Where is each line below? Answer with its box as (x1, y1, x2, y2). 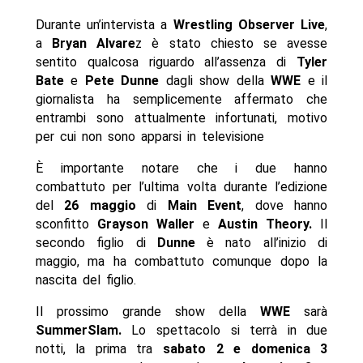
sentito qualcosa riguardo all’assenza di (35, 54, 287, 70)
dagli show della (159, 73, 271, 89)
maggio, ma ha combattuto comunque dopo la (35, 254, 328, 270)
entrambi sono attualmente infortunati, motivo (35, 110, 328, 126)
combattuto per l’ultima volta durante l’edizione (35, 179, 328, 195)
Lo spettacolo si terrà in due (121, 322, 328, 339)
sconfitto (35, 216, 89, 233)
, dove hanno (241, 198, 328, 214)
